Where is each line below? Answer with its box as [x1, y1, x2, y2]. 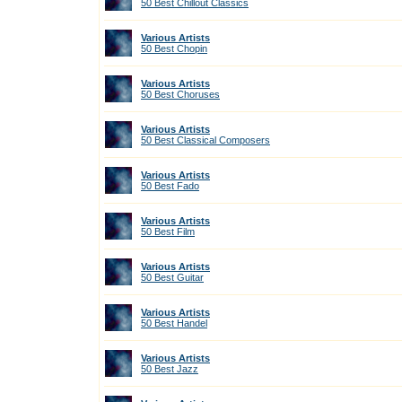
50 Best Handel [141, 318, 207, 328]
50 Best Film [141, 226, 195, 237]
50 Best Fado [141, 180, 199, 191]
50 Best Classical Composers [141, 135, 270, 145]
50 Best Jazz [141, 363, 198, 374]
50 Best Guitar [141, 272, 204, 283]
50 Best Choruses [141, 89, 220, 100]
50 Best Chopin [141, 43, 207, 54]
